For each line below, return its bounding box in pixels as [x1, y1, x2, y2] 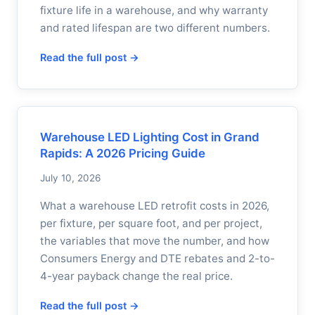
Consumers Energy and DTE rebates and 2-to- [40, 252, 275, 265]
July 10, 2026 [40, 172, 101, 184]
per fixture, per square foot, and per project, [40, 217, 262, 230]
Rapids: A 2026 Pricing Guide [40, 146, 205, 160]
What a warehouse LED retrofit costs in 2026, [40, 199, 269, 212]
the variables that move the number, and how [40, 234, 269, 247]
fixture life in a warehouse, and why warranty [40, 4, 268, 17]
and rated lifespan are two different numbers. [40, 21, 270, 34]
